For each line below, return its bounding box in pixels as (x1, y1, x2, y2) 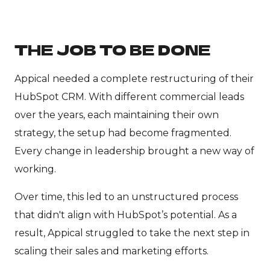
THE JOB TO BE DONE (14, 39, 211, 60)
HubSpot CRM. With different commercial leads (14, 90, 244, 102)
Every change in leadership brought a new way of (14, 145, 254, 157)
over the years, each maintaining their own (14, 108, 219, 121)
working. (14, 163, 56, 175)
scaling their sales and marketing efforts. (14, 245, 209, 257)
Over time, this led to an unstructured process (14, 190, 238, 202)
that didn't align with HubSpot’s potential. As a (14, 209, 237, 221)
